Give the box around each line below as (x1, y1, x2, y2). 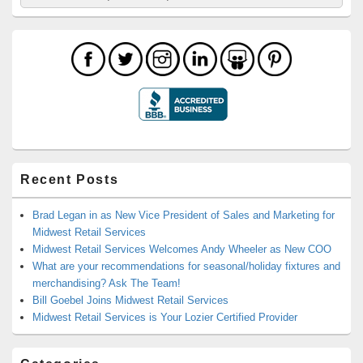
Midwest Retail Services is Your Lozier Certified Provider (32, 310, 297, 323)
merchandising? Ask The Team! (32, 276, 181, 289)
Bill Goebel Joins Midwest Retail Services (32, 293, 228, 306)
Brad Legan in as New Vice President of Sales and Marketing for (32, 208, 335, 221)
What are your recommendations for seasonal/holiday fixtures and (32, 259, 340, 272)
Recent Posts (20, 172, 119, 186)
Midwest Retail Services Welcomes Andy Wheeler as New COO (32, 242, 331, 255)
